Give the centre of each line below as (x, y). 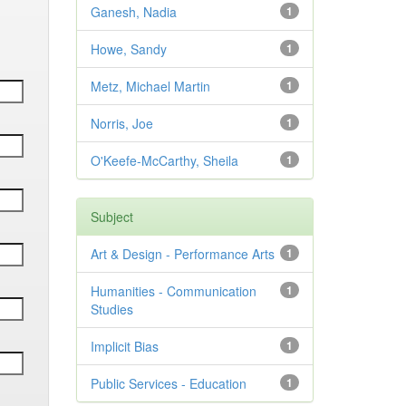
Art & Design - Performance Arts (182, 254)
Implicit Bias (124, 346)
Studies (111, 309)
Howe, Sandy (128, 49)
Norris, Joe (121, 123)
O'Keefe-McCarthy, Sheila (164, 160)
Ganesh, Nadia (133, 12)
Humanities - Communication (173, 291)
